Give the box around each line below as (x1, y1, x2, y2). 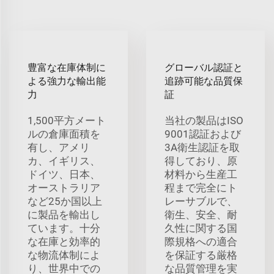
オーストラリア (28, 181, 100, 194)
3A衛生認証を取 (165, 141, 240, 154)
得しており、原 (165, 154, 237, 167)
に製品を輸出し (28, 208, 100, 221)
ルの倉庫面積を (28, 127, 100, 140)
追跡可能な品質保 (165, 75, 243, 87)
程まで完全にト (165, 181, 237, 194)
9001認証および (165, 127, 241, 140)
